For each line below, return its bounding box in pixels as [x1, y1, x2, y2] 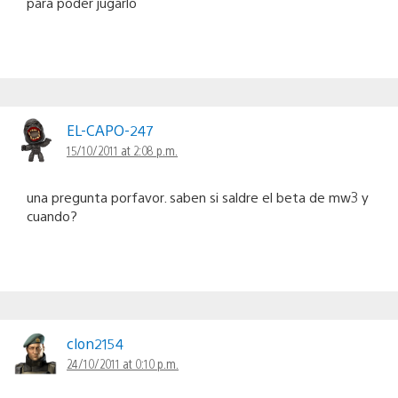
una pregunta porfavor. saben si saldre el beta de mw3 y [27, 188, 369, 206]
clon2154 [67, 334, 123, 354]
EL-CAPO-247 [67, 121, 153, 140]
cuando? [27, 207, 77, 225]
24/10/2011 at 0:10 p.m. [67, 355, 179, 372]
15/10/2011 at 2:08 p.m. [67, 142, 178, 159]
